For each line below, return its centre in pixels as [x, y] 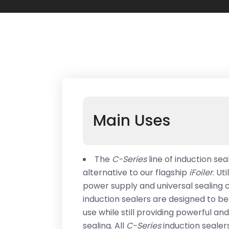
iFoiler [201, 173]
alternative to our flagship [136, 173]
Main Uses [132, 121]
